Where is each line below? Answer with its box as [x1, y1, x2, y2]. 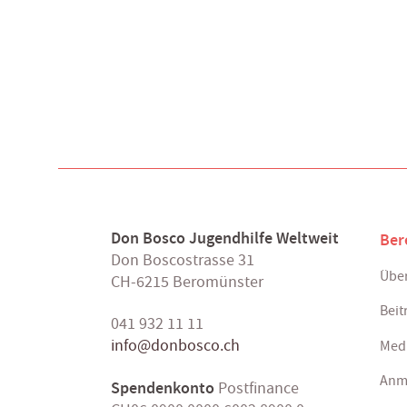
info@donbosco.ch [111, 335, 240, 357]
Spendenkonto [111, 377, 218, 400]
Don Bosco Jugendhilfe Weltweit [111, 227, 339, 250]
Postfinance [218, 378, 299, 400]
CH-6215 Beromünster [111, 272, 263, 293]
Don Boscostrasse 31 [111, 250, 254, 272]
